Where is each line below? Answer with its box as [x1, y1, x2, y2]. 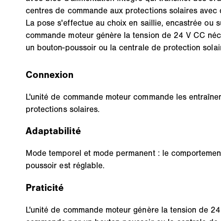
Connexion [26, 69, 74, 80]
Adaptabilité [26, 125, 81, 137]
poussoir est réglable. [26, 160, 105, 171]
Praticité [26, 182, 64, 194]
